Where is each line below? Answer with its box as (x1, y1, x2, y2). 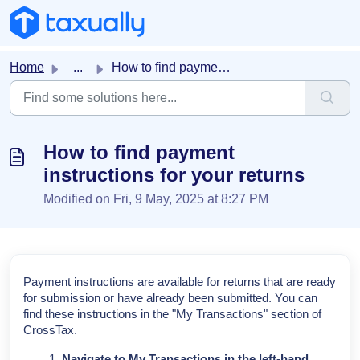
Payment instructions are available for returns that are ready (23, 276, 336, 288)
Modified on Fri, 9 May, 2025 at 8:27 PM (43, 192, 268, 206)
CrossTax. (23, 324, 77, 337)
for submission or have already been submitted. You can (23, 292, 317, 305)
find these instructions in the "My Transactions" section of (23, 308, 321, 321)
